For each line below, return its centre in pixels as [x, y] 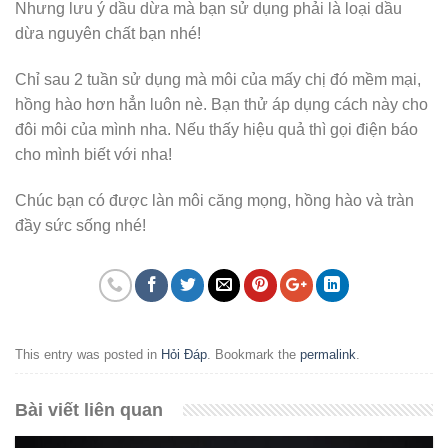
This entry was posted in [88, 355]
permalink [328, 355]
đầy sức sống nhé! [80, 225]
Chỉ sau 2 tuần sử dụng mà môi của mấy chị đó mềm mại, [218, 80]
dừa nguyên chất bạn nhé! [108, 34]
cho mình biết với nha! [93, 155]
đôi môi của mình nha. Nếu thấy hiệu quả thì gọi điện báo [216, 130]
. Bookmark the [253, 355]
